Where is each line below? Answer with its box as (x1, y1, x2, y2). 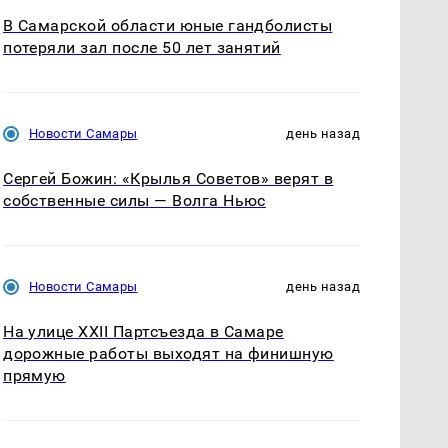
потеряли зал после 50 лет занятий (3, 37, 281, 57)
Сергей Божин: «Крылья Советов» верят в (3, 168, 334, 188)
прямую (3, 365, 66, 385)
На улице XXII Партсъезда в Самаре (3, 321, 284, 341)
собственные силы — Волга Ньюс (3, 190, 266, 210)
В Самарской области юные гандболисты (3, 15, 333, 35)
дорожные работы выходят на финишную (3, 343, 334, 363)
